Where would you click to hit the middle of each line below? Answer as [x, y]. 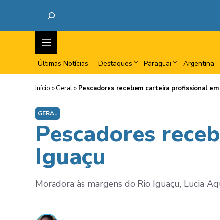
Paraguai [158, 64]
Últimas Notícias [63, 64]
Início [43, 88]
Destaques [115, 64]
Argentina [199, 64]
